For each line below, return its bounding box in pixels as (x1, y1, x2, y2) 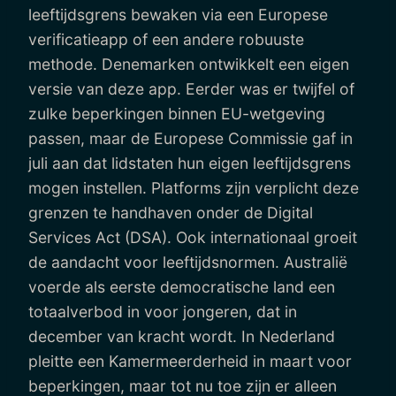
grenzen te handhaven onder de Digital (28, 202, 313, 222)
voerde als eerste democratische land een (28, 277, 335, 296)
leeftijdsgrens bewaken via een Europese (28, 4, 328, 24)
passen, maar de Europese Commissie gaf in (28, 128, 353, 148)
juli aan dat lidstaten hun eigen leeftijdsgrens (28, 153, 351, 172)
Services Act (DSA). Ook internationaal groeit (28, 227, 357, 247)
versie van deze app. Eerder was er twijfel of (28, 79, 354, 98)
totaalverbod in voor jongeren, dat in (28, 301, 297, 321)
